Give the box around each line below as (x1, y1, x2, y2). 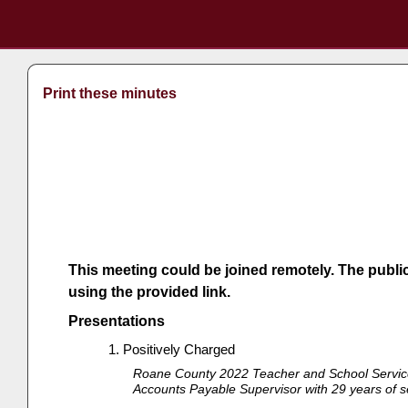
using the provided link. (67, 284, 230, 301)
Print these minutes (42, 86, 177, 102)
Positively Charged (123, 341, 236, 357)
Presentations (67, 313, 165, 330)
